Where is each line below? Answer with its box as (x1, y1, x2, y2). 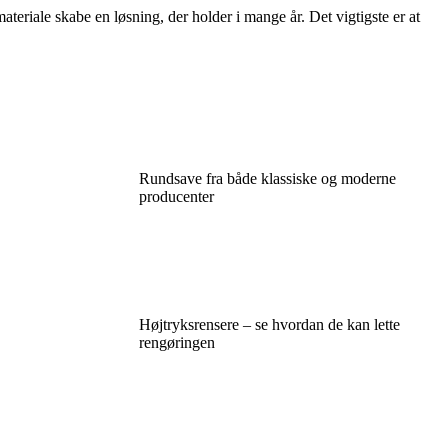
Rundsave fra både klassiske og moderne (138, 169, 396, 187)
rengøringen (138, 333, 215, 351)
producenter (138, 187, 214, 205)
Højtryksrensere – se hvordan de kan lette (138, 315, 400, 333)
